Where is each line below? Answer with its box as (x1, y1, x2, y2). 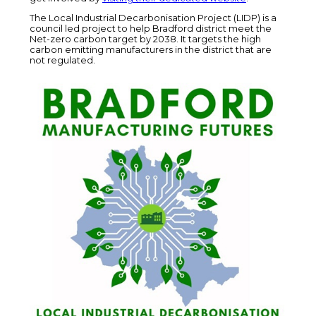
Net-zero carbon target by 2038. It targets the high (30, 34, 261, 45)
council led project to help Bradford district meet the (30, 23, 272, 35)
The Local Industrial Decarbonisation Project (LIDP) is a (30, 13, 276, 24)
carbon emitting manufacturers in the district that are (30, 44, 272, 56)
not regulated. (30, 55, 95, 66)
